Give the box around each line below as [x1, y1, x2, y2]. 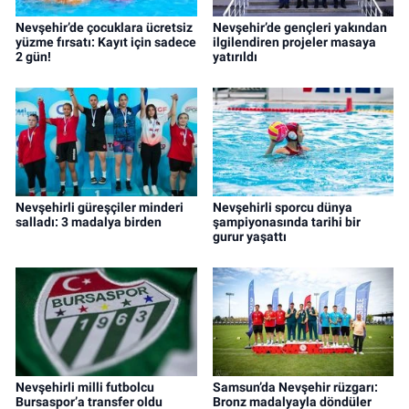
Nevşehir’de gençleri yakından [212, 20, 387, 36]
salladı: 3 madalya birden [16, 215, 162, 230]
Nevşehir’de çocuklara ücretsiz [16, 20, 193, 36]
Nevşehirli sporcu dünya [212, 200, 352, 215]
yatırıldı [212, 49, 257, 65]
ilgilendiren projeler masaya [212, 35, 376, 50]
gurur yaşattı [212, 229, 287, 245]
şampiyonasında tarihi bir [212, 215, 361, 230]
